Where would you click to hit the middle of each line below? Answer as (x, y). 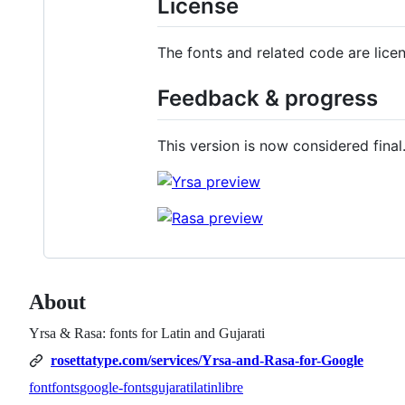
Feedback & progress (268, 99)
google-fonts (115, 388)
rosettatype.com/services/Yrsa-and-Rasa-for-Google (207, 361)
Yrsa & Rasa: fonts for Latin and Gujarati (147, 334)
